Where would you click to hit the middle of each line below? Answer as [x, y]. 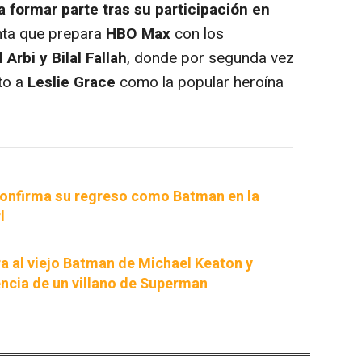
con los [197, 34]
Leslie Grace [72, 82]
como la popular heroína [200, 82]
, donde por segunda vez [210, 58]
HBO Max [138, 34]
